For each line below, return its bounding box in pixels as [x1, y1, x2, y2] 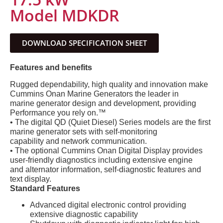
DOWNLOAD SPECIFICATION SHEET [22, 38, 147, 48]
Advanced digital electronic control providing [30, 201, 186, 210]
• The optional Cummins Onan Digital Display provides [10, 146, 203, 155]
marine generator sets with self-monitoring [10, 127, 157, 136]
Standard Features [10, 184, 80, 193]
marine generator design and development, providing [10, 99, 196, 108]
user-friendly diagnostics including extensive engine [10, 155, 193, 164]
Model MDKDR [10, 4, 119, 26]
